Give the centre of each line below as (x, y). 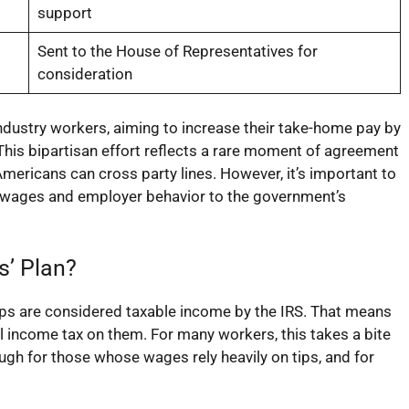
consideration (84, 73)
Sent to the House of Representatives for (177, 51)
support (64, 12)
